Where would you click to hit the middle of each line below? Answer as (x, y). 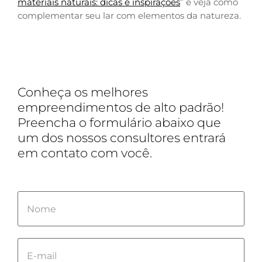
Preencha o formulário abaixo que (119, 123)
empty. (34, 249)
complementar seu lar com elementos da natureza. (129, 16)
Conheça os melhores (83, 92)
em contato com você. (85, 153)
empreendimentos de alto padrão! (121, 108)
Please (33, 197)
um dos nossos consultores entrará (122, 138)
